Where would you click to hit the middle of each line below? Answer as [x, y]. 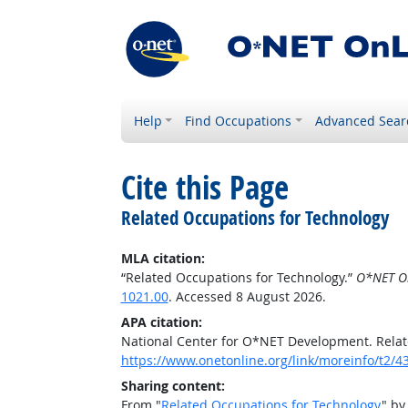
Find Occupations [239, 121]
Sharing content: [173, 386]
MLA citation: [163, 258]
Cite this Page [204, 188]
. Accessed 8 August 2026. [247, 296]
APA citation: [161, 322]
